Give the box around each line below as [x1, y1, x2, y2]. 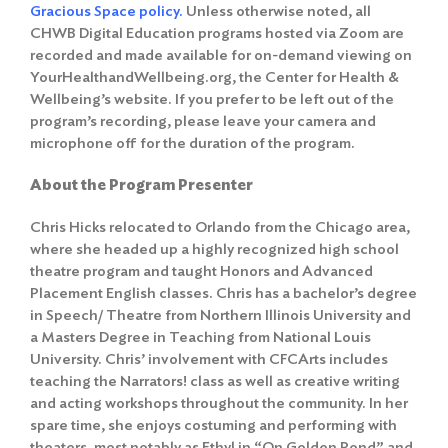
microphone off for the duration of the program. [30, 133, 355, 152]
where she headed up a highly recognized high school [30, 239, 399, 258]
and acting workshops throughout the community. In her [30, 393, 408, 412]
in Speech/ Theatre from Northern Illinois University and [30, 305, 411, 324]
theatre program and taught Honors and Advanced [30, 261, 373, 280]
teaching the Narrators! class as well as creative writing [30, 371, 400, 390]
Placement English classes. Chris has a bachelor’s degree [30, 283, 417, 302]
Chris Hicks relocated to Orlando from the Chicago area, [30, 217, 410, 236]
